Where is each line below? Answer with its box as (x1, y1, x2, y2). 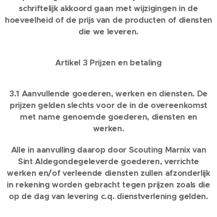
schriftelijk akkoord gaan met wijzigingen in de (19, 3, 198, 14)
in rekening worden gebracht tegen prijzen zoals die (7, 180, 210, 190)
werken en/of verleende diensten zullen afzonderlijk (7, 168, 210, 178)
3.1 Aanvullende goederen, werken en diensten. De (9, 89, 208, 99)
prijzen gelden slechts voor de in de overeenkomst (10, 100, 207, 110)
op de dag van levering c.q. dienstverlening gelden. (9, 191, 208, 201)
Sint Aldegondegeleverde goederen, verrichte (18, 156, 199, 167)
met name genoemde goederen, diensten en (19, 112, 198, 122)
